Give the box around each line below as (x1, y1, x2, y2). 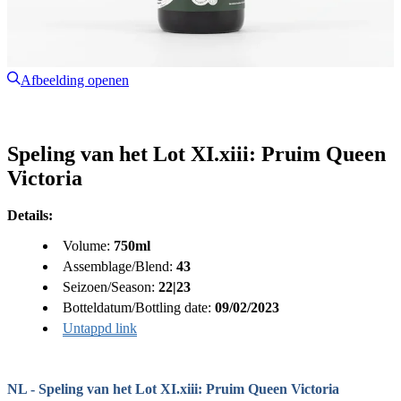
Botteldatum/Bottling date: (63, 300, 215, 316)
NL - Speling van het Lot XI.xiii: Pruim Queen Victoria (7, 381, 339, 397)
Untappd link (63, 320, 137, 337)
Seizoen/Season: (63, 279, 158, 295)
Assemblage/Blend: (63, 259, 176, 275)
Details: (7, 208, 53, 224)
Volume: (63, 238, 114, 254)
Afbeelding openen (21, 72, 130, 88)
